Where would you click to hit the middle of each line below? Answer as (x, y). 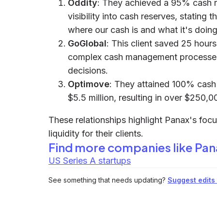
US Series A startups (90, 161)
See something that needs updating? (107, 180)
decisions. (88, 70)
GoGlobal (87, 43)
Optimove (89, 84)
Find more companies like (122, 147)
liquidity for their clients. (96, 133)
